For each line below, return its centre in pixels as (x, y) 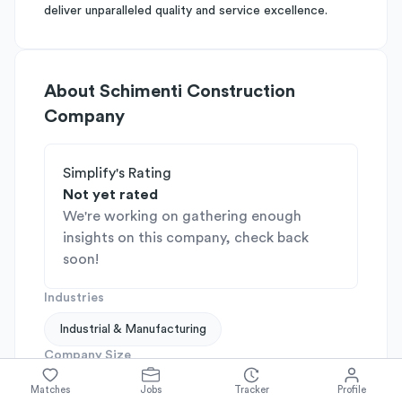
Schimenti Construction (197, 92)
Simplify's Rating (117, 173)
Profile (352, 389)
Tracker (251, 389)
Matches (50, 389)
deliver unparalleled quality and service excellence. (186, 11)
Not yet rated (110, 195)
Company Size (87, 355)
